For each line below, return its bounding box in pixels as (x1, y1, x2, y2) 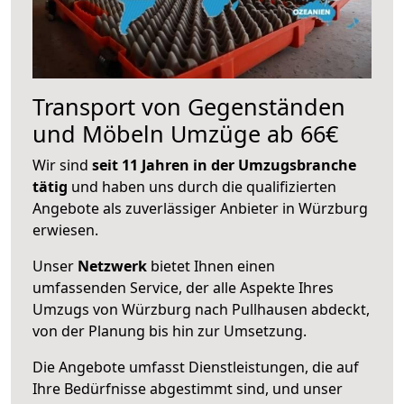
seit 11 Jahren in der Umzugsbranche (92, 154, 356, 175)
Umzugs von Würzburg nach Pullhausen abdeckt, (32, 298, 370, 319)
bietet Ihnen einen (147, 255, 275, 276)
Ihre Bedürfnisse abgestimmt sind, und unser (32, 378, 343, 399)
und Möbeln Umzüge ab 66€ (32, 117, 338, 149)
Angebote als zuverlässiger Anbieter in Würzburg (32, 197, 368, 218)
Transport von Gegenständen (32, 90, 345, 122)
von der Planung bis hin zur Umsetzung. (32, 320, 307, 341)
